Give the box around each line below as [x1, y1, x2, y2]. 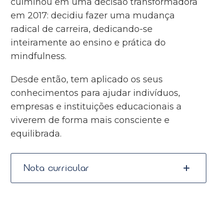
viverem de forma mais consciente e [11, 114, 170, 125]
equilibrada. [11, 128, 62, 139]
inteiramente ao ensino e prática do [11, 37, 166, 48]
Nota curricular [23, 162, 90, 173]
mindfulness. [11, 50, 67, 62]
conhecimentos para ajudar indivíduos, [11, 87, 181, 98]
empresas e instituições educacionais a [11, 101, 182, 112]
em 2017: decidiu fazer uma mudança [11, 10, 175, 21]
